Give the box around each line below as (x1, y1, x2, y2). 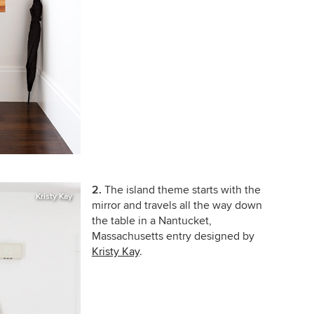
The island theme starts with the (104, 183, 261, 198)
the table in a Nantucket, (91, 214, 212, 228)
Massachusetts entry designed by (91, 229, 254, 244)
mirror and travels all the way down (91, 198, 262, 213)
